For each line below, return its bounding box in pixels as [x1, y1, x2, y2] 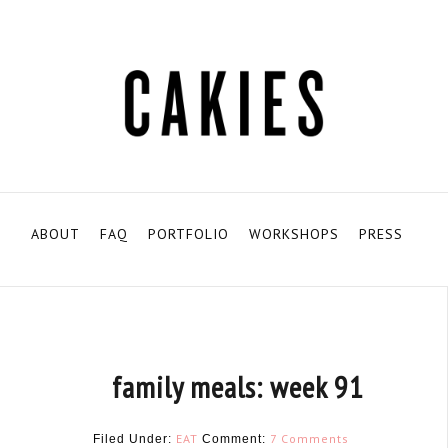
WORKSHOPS [248, 224, 339, 243]
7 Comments [269, 430, 349, 446]
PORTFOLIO [147, 224, 229, 243]
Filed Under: [92, 431, 176, 446]
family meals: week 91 [112, 366, 364, 406]
